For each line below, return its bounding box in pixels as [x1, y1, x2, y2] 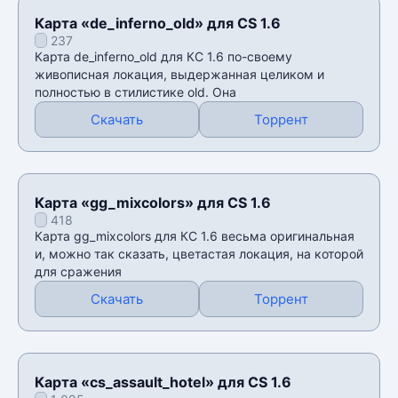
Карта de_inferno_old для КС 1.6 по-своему [35, 48, 292, 64]
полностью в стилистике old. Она [35, 84, 236, 99]
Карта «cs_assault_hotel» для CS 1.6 [35, 372, 291, 391]
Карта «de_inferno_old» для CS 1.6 [35, 13, 281, 32]
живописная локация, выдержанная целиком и [35, 66, 324, 82]
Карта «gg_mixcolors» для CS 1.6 [35, 193, 271, 211]
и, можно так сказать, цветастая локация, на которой [35, 245, 363, 261]
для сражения [35, 263, 122, 279]
